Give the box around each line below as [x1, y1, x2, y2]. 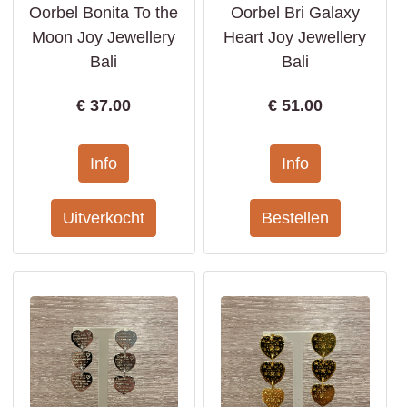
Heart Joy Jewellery [223, 28, 367, 46]
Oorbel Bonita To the [29, 4, 179, 22]
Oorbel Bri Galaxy [230, 4, 360, 22]
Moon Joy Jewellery [32, 28, 176, 46]
